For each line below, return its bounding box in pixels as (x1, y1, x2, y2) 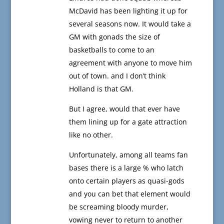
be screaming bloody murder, (68, 202, 168, 212)
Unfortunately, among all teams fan (68, 150, 188, 160)
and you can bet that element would (68, 189, 190, 199)
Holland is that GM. (68, 84, 133, 94)
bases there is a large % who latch (68, 163, 183, 173)
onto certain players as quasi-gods (68, 176, 184, 186)
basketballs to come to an (68, 45, 154, 55)
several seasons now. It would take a (68, 19, 191, 29)
